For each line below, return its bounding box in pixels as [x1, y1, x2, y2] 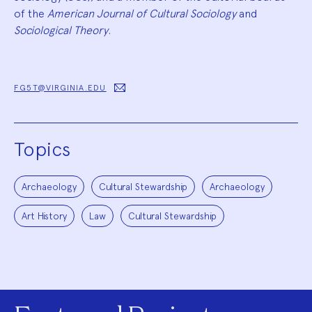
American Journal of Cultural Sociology [47, 6, 236, 20]
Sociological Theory [14, 23, 108, 37]
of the [14, 6, 47, 20]
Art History [22, 210, 67, 221]
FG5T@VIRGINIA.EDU [14, 82, 107, 93]
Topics [14, 136, 70, 161]
